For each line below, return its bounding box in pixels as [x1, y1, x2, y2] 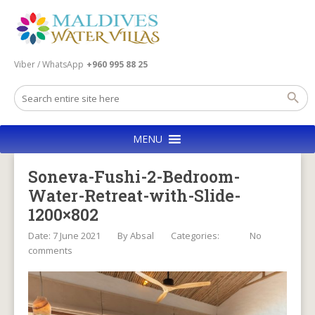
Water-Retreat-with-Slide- [28, 185, 240, 206]
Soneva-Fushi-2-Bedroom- [28, 166, 240, 187]
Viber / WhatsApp [14, 58, 84, 70]
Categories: [171, 229, 221, 242]
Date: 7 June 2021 [28, 229, 101, 242]
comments [28, 244, 72, 257]
